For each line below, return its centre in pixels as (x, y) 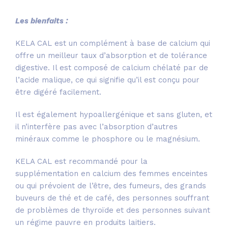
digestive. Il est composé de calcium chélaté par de (112, 68)
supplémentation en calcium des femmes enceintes (111, 174)
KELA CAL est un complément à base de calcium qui (113, 44)
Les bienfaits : (42, 21)
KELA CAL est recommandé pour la (81, 162)
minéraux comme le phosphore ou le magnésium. (108, 139)
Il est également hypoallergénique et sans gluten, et (114, 115)
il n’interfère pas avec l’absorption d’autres (96, 127)
